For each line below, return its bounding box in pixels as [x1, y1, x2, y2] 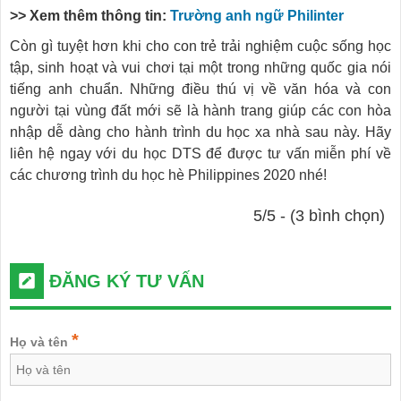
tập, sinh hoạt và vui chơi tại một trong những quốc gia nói [10, 59, 391, 75]
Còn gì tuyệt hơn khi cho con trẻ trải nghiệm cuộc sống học [10, 38, 391, 54]
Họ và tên [10, 334, 72, 349]
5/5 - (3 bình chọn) [252, 206, 385, 225]
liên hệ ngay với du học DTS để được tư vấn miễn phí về [10, 145, 391, 161]
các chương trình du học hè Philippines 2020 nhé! [10, 166, 327, 183]
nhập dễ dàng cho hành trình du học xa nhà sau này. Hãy [10, 124, 391, 140]
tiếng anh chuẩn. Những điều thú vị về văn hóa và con [10, 81, 391, 97]
